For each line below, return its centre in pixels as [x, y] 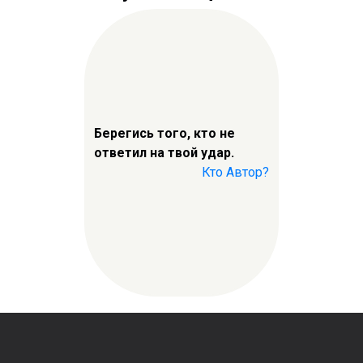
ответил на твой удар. [164, 152]
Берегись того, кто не [164, 133]
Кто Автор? [235, 172]
